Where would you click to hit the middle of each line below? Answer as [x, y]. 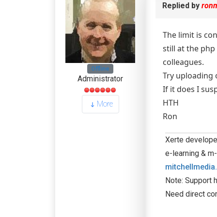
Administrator [100, 79]
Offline [100, 69]
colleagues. [183, 62]
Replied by [182, 6]
